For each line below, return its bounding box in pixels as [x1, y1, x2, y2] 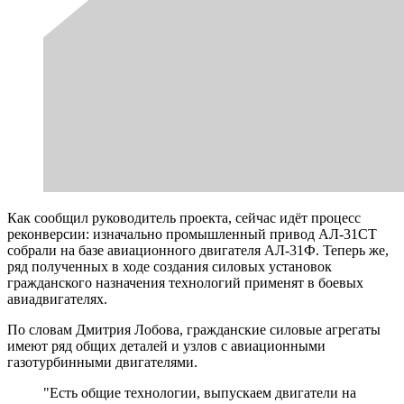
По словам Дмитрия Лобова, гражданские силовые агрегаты [7, 321, 381, 337]
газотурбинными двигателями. [7, 353, 197, 370]
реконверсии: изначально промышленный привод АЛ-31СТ [7, 225, 377, 242]
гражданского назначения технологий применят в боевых [7, 274, 363, 290]
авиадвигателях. [7, 290, 107, 307]
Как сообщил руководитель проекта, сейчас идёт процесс [7, 209, 361, 225]
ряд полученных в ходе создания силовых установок [7, 258, 332, 274]
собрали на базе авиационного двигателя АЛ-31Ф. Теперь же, [7, 242, 389, 258]
